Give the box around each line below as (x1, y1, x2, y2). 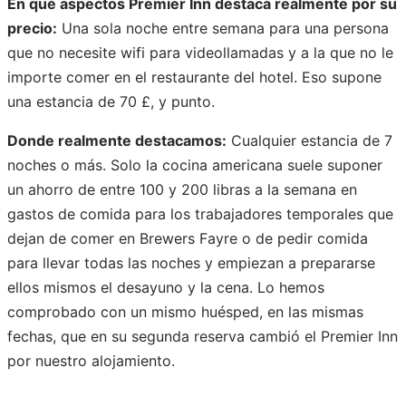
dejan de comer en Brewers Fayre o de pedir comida (7, 229, 368, 248)
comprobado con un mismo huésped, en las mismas (7, 303, 363, 322)
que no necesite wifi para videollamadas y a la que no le (7, 43, 393, 63)
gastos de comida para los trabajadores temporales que (7, 205, 393, 224)
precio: (7, 19, 57, 38)
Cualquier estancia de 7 (227, 131, 392, 150)
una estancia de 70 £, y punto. (7, 92, 215, 111)
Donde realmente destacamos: (7, 131, 227, 150)
